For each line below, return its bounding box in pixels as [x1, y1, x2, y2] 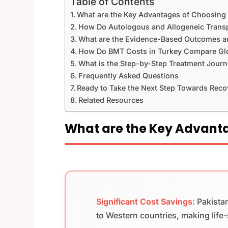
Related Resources [78, 95, 144, 104]
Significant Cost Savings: [96, 196, 195, 207]
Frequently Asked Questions [78, 71, 179, 80]
